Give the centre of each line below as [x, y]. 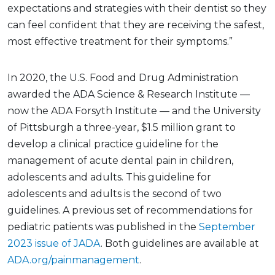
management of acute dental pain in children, [120, 160]
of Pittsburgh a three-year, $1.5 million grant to [122, 127]
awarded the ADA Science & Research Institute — [129, 94]
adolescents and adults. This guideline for [109, 177]
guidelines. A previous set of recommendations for [130, 210]
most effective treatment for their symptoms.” [120, 41]
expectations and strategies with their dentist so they [137, 8]
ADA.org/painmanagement [73, 260]
